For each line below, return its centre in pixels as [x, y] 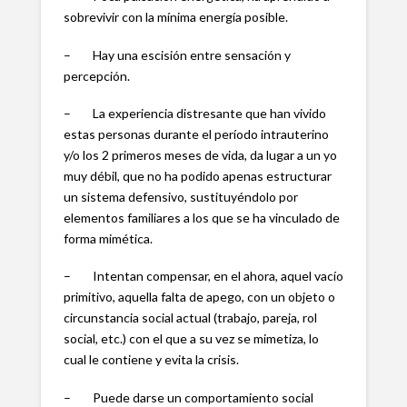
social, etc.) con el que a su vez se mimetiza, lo [191, 339]
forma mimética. [108, 238]
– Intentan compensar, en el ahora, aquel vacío [203, 276]
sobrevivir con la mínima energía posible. [175, 17]
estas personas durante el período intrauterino [196, 134]
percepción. [96, 75]
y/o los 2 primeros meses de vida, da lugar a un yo [200, 154]
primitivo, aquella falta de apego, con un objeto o [199, 297]
